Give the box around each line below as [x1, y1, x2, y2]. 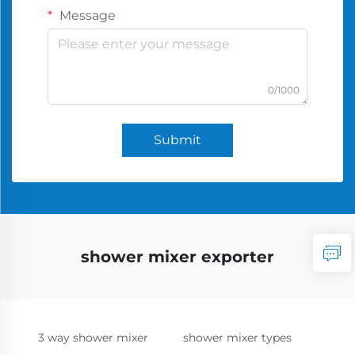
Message [56, 8, 116, 23]
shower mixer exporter [81, 247, 274, 266]
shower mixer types [183, 330, 292, 345]
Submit [154, 132, 201, 147]
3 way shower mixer [38, 330, 148, 345]
